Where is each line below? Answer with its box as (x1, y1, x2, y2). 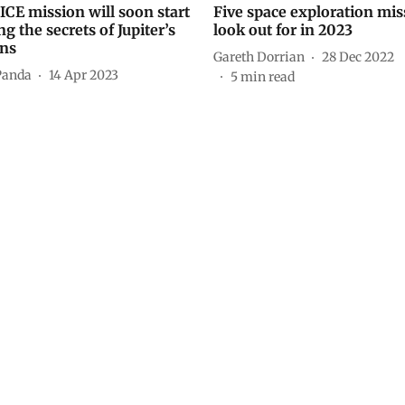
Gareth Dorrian (213, 48, 305, 65)
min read (240, 69, 295, 86)
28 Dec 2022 (322, 48, 394, 65)
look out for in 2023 (213, 21, 353, 40)
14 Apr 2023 (49, 66, 118, 83)
